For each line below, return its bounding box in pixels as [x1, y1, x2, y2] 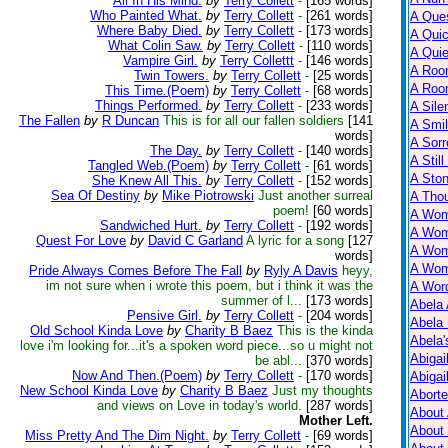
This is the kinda [277, 323, 373, 338]
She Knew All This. [92, 173, 202, 188]
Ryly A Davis [264, 263, 338, 278]
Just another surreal [258, 188, 373, 203]
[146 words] [302, 53, 373, 68]
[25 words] [309, 68, 373, 83]
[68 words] [309, 83, 373, 98]
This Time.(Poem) [105, 83, 209, 98]
